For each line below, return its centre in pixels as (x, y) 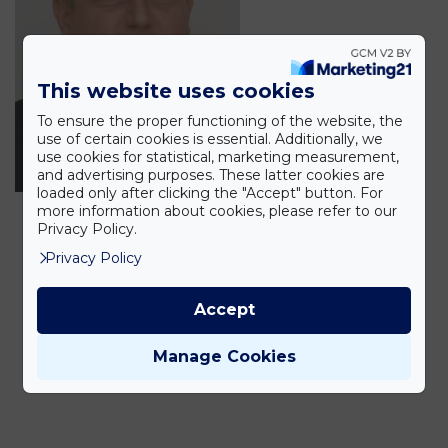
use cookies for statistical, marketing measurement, (217, 157)
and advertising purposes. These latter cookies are (210, 175)
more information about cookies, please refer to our (216, 211)
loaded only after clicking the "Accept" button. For (209, 193)
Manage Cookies (224, 356)
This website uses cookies (175, 91)
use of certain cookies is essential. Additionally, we (209, 139)
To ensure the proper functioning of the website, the (219, 121)
